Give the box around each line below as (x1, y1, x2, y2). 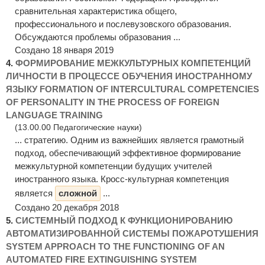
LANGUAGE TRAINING (6, 109, 103, 120)
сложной (59, 188, 97, 198)
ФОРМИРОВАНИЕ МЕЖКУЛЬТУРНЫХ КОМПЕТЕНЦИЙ (15, 57, 251, 68)
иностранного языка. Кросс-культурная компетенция (15, 173, 229, 184)
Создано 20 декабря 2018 (15, 202, 119, 212)
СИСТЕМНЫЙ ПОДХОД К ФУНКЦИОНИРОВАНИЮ (15, 215, 232, 225)
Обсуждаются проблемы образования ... (15, 31, 180, 42)
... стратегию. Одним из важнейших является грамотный (15, 134, 244, 145)
